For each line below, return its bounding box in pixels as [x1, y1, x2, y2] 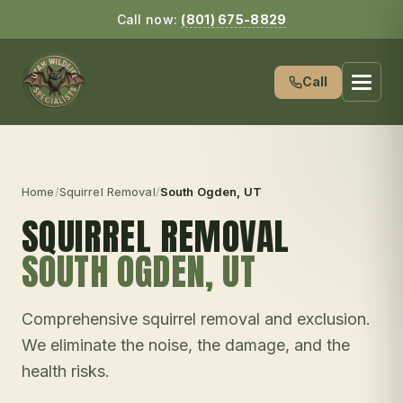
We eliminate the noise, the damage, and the [22, 336, 350, 354]
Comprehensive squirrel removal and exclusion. [22, 309, 371, 328]
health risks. [22, 362, 110, 381]
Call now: [116, 12, 182, 27]
